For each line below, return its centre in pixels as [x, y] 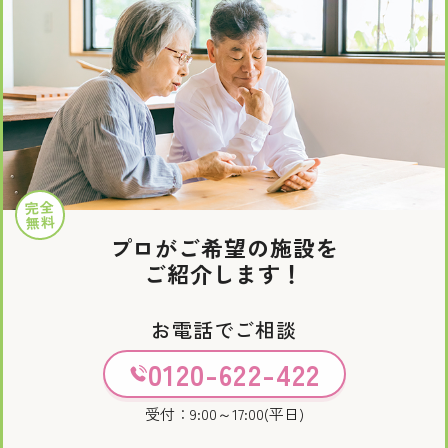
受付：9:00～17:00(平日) [224, 413]
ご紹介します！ [224, 273]
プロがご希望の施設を [224, 247]
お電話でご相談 [224, 329]
